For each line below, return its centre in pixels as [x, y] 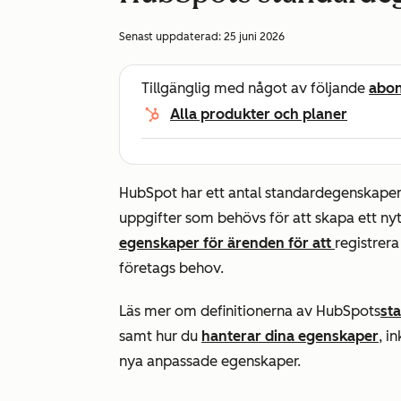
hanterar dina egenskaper [290, 336]
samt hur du [160, 336]
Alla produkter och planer [259, 114]
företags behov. [171, 268]
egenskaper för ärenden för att [227, 243]
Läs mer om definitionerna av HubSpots [250, 311]
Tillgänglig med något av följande [255, 88]
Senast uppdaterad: [171, 37]
